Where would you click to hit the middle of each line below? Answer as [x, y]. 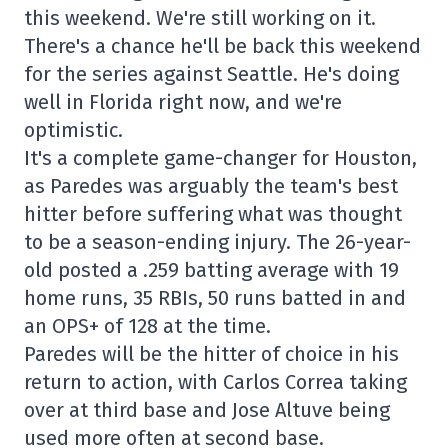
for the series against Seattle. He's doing [211, 74]
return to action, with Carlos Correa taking [215, 382]
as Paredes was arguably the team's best [211, 186]
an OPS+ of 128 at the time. [147, 326]
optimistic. [73, 130]
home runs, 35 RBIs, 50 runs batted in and [215, 298]
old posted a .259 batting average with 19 [211, 270]
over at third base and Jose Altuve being [207, 410]
